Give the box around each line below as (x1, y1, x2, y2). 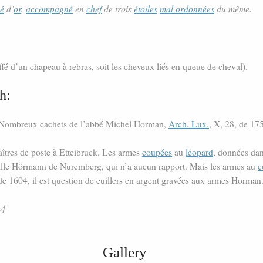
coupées (142, 146, 172, 159)
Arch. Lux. (168, 118, 209, 130)
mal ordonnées (160, 2, 214, 15)
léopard (186, 146, 213, 159)
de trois (102, 2, 134, 15)
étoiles (134, 2, 157, 15)
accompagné (26, 2, 73, 15)
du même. (214, 2, 252, 15)
